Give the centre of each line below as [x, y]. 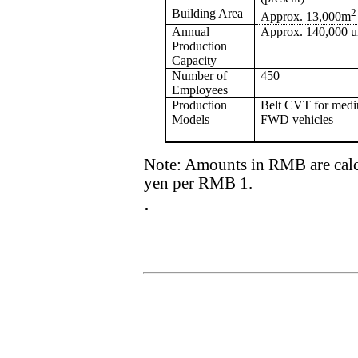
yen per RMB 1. [198, 183]
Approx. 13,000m [306, 17]
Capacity [195, 60]
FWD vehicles [297, 119]
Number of [200, 76]
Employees [200, 90]
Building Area [208, 13]
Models [191, 119]
